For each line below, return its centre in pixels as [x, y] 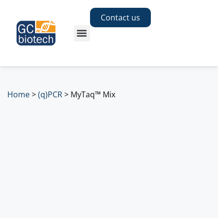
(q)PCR [50, 95]
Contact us [120, 18]
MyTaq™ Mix [93, 95]
